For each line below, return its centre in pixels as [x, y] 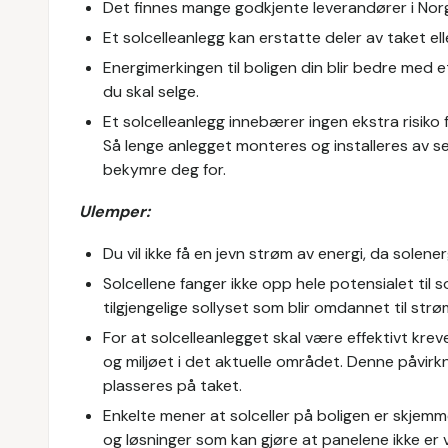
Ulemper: [114, 211]
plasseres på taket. [172, 385]
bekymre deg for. [164, 169]
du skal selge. [151, 91]
